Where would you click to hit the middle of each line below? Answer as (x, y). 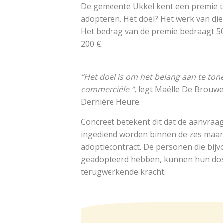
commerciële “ (108, 89)
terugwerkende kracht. (123, 172)
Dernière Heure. (112, 102)
